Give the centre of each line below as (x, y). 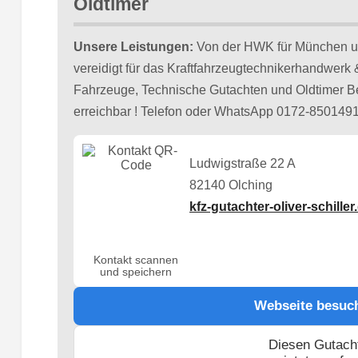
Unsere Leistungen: (133, 46)
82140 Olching (231, 185)
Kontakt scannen (136, 261)
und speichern (136, 272)
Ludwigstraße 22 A (243, 164)
